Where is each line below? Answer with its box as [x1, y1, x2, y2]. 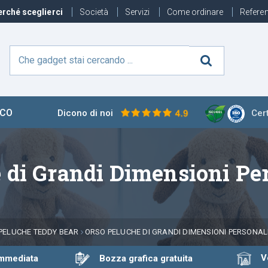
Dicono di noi [57, 108, 115, 119]
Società [79, 7, 111, 17]
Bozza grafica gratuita [89, 252, 193, 264]
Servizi [125, 7, 152, 17]
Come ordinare [166, 7, 226, 17]
